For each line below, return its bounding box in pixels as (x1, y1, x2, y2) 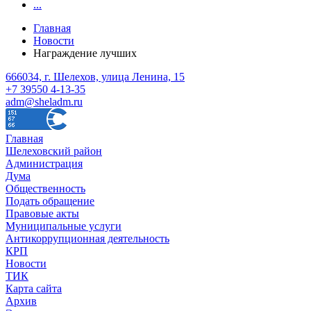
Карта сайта (6, 282, 62, 294)
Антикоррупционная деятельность (6, 232, 169, 244)
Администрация (6, 157, 83, 169)
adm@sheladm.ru (6, 95, 83, 108)
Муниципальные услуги (6, 219, 121, 232)
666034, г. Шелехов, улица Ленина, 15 (6, 70, 185, 83)
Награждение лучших (33, 47, 137, 59)
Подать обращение (6, 194, 94, 207)
